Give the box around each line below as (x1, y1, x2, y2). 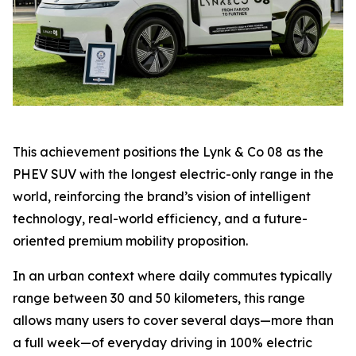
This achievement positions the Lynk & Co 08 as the (13, 144, 323, 161)
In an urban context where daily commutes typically (13, 268, 332, 284)
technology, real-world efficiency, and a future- (13, 211, 308, 227)
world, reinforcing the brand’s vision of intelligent (13, 188, 311, 205)
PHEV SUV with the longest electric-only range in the (13, 166, 334, 183)
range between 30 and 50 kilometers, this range (13, 290, 305, 307)
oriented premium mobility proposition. (13, 233, 248, 250)
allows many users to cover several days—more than (13, 312, 334, 329)
